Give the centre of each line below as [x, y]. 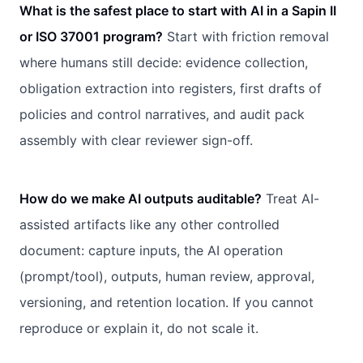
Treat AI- [290, 198]
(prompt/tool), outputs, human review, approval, [167, 276]
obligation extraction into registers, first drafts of [171, 88]
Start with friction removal [246, 36]
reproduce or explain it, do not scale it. [139, 328]
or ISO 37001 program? [91, 36]
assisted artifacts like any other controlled [149, 224]
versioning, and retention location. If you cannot [167, 302]
